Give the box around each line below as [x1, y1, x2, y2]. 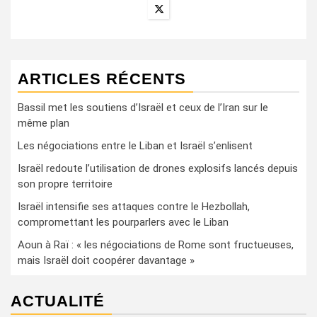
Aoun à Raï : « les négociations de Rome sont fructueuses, [18, 238, 294, 251]
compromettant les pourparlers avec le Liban [18, 216, 229, 229]
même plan [18, 117, 69, 129]
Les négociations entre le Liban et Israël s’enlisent [18, 139, 253, 152]
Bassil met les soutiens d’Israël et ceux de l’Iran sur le [18, 101, 268, 114]
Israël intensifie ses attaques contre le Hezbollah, [18, 200, 250, 213]
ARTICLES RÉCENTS [18, 70, 186, 88]
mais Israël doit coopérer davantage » [18, 254, 195, 267]
